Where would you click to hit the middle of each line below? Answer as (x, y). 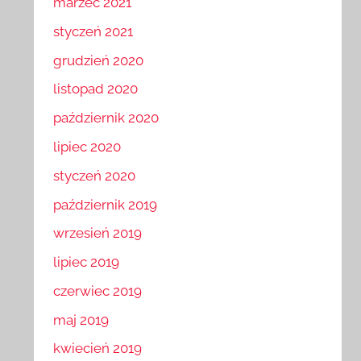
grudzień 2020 (99, 60)
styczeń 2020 (95, 175)
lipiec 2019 (87, 262)
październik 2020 (106, 118)
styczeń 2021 (93, 31)
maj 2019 (81, 320)
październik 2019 (106, 204)
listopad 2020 (96, 89)
